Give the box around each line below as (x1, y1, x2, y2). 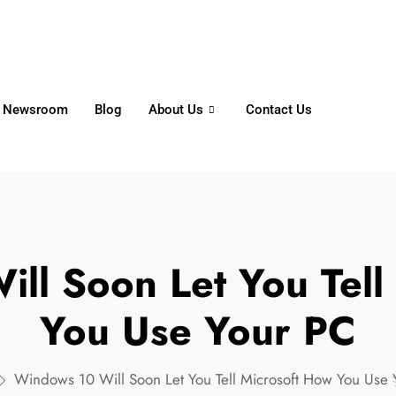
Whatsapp (23, 14, 95, 33)
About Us (148, 102, 204, 118)
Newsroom (3, 102, 69, 118)
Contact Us (246, 102, 313, 118)
